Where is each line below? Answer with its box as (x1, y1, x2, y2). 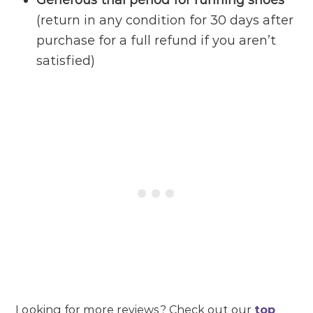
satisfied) (36, 53, 96, 69)
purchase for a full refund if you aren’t (36, 33, 277, 49)
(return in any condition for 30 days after (36, 13, 294, 29)
